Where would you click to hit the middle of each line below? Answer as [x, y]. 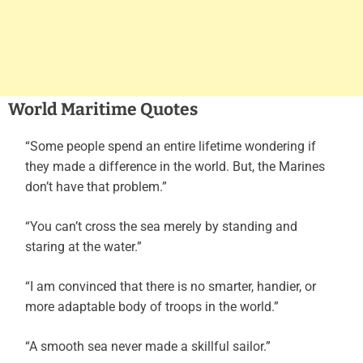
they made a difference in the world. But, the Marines [175, 167]
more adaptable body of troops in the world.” [152, 307]
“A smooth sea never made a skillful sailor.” [148, 347]
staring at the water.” [83, 247]
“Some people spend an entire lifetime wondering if [171, 147]
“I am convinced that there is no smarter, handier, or [171, 287]
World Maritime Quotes [103, 110]
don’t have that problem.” [96, 187]
